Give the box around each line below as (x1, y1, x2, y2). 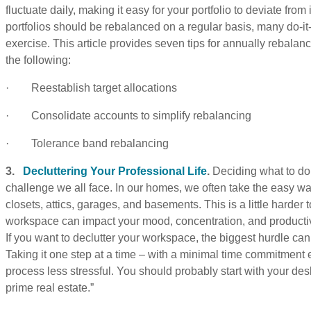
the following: (6, 53, 71, 66)
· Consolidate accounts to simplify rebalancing (6, 109, 251, 121)
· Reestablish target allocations (6, 81, 177, 94)
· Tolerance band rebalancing (6, 137, 169, 149)
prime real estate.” (6, 281, 94, 294)
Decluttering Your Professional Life (23, 165, 207, 177)
